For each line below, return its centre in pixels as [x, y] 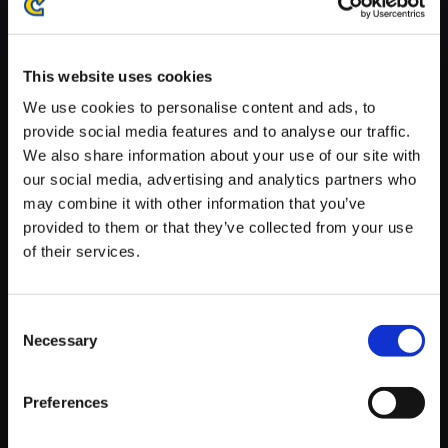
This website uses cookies [118, 76]
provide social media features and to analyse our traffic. [217, 131]
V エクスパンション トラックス [288, 203]
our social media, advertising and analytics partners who [219, 179]
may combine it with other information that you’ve [194, 203]
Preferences [66, 402]
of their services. [81, 251]
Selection [37, 344]
